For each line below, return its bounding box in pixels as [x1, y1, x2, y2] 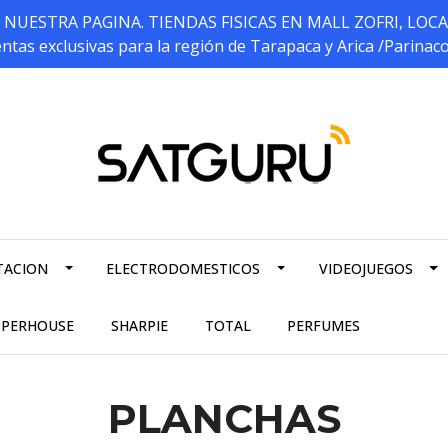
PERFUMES [287, 316, 361, 336]
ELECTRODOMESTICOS [106, 259, 261, 279]
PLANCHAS [107, 394, 341, 444]
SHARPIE [110, 316, 168, 336]
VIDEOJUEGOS [318, 259, 413, 279]
